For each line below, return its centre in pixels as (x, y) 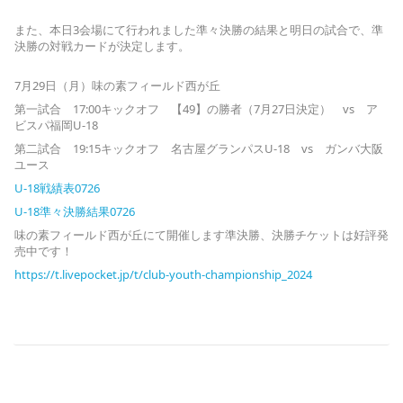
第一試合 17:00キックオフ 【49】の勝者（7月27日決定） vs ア (196, 108)
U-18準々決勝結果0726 (75, 211)
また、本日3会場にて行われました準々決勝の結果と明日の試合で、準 (199, 29)
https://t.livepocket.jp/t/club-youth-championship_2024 (163, 274)
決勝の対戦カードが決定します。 (102, 45)
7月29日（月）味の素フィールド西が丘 (123, 85)
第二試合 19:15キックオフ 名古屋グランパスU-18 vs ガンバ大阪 (199, 148)
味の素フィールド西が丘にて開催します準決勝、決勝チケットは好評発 (201, 234)
